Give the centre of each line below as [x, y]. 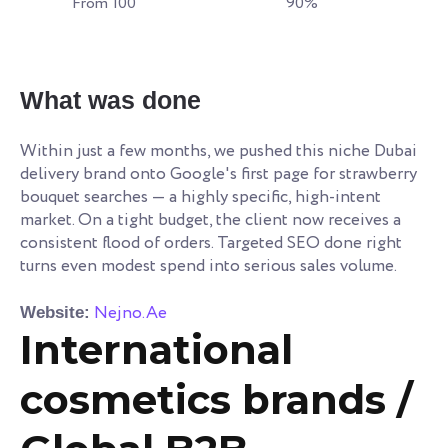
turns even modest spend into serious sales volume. [208, 266]
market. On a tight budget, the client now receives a [210, 220]
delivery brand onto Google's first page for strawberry [218, 174]
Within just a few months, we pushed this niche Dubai [218, 151]
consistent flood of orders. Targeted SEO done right [211, 243]
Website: [55, 312]
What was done [110, 99]
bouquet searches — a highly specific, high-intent [200, 197]
